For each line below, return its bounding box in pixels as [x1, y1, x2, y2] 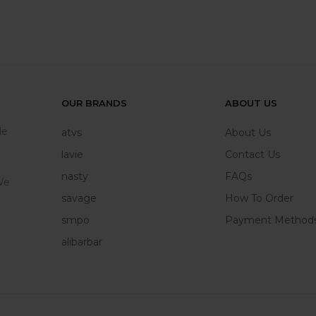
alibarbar [61, 236, 102, 249]
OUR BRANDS [61, 97, 127, 109]
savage [61, 192, 97, 205]
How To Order [225, 192, 294, 205]
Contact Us [225, 148, 281, 162]
